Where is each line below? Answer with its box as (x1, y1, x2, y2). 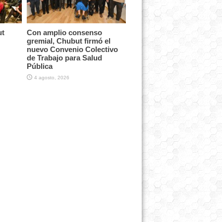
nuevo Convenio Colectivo (26, 45, 118, 54)
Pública (26, 61, 53, 70)
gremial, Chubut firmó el (26, 36, 111, 45)
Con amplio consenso (26, 28, 102, 37)
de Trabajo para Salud (26, 53, 102, 62)
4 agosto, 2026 (34, 74, 69, 80)
